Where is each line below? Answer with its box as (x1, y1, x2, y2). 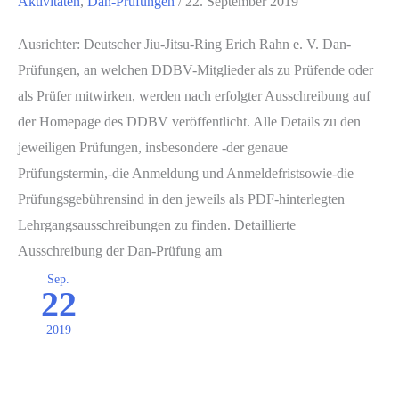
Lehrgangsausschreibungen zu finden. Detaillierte (18, 217, 296, 233)
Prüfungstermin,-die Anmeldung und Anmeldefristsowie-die (18, 166, 354, 182)
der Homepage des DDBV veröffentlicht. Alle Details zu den (18, 114, 361, 130)
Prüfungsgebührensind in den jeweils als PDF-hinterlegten (18, 191, 345, 208)
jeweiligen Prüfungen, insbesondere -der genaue (18, 140, 288, 156)
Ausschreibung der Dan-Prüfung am (18, 243, 222, 259)
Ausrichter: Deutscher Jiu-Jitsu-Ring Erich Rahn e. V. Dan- (18, 37, 351, 53)
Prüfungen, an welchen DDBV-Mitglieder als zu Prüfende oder (18, 62, 373, 78)
